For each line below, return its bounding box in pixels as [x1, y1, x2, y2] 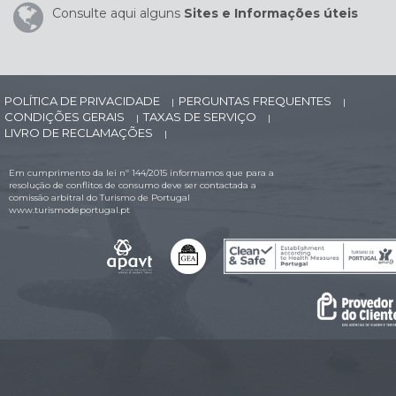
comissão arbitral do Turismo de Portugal [9, 192, 190, 203]
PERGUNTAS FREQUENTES [179, 94, 334, 108]
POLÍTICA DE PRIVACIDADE [4, 94, 163, 108]
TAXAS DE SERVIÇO [143, 110, 259, 124]
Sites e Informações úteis [184, 5, 358, 21]
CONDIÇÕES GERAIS [4, 110, 127, 124]
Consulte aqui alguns [52, 5, 184, 21]
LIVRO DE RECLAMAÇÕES [4, 126, 156, 140]
